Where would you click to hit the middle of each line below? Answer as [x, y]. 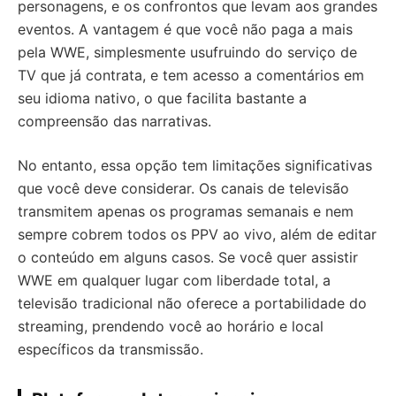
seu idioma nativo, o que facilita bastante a [162, 99]
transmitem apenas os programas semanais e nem [186, 212]
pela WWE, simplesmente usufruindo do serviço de [187, 53]
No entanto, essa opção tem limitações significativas [195, 166]
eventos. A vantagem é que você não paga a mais [185, 30]
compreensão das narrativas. [114, 122]
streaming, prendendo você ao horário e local [171, 327]
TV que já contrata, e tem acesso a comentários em [191, 76]
